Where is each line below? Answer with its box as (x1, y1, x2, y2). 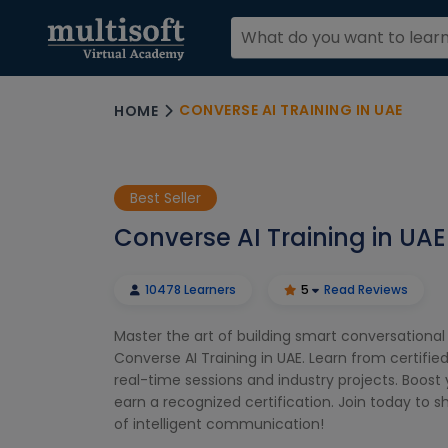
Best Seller (130, 187, 201, 208)
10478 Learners (142, 280, 236, 298)
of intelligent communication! (114, 413, 324, 434)
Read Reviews (324, 280, 408, 298)
